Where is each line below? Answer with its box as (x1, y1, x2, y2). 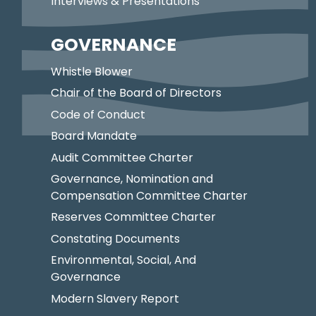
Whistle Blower (51, 63, 133, 80)
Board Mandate (51, 128, 137, 145)
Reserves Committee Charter (51, 209, 216, 226)
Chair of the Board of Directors (51, 85, 221, 102)
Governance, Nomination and (51, 170, 213, 187)
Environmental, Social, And (51, 252, 196, 269)
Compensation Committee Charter (51, 187, 248, 204)
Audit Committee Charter (51, 149, 193, 166)
